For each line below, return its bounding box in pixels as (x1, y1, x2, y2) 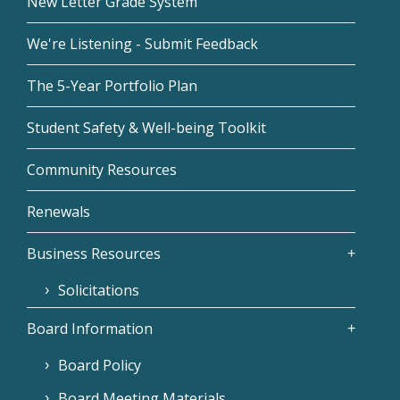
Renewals (27, 201, 90, 221)
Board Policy (58, 354, 141, 375)
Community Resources (27, 159, 177, 179)
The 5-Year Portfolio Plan (27, 75, 197, 96)
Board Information (27, 318, 153, 338)
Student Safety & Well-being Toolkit (27, 117, 266, 137)
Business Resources (27, 243, 161, 263)
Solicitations (58, 279, 139, 300)
